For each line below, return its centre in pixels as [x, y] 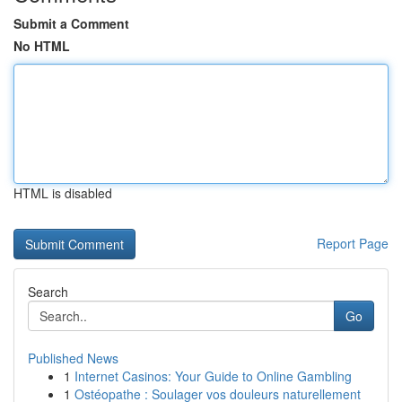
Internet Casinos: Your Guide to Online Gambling [213, 376]
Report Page [353, 243]
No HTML [42, 46]
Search [48, 292]
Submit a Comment [71, 23]
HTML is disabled [63, 193]
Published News [73, 358]
